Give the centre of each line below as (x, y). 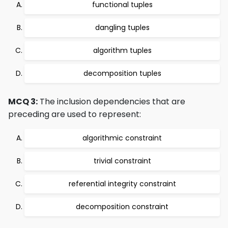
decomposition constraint (122, 207)
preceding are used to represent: (75, 114)
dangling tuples (122, 27)
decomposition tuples (122, 73)
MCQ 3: (23, 102)
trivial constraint (122, 161)
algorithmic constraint (122, 138)
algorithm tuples (122, 50)
